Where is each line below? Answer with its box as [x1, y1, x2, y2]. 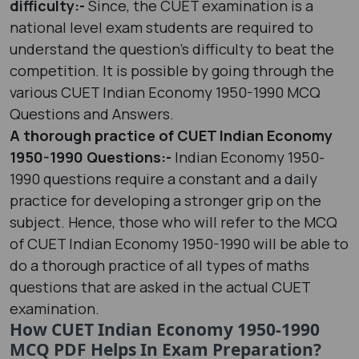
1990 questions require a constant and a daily [10, 169, 317, 189]
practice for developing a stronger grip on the [10, 191, 321, 211]
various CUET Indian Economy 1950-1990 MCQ [10, 83, 321, 103]
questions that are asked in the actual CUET [10, 277, 310, 297]
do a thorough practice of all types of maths [10, 256, 309, 276]
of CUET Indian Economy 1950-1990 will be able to [10, 234, 349, 254]
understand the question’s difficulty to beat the [10, 39, 334, 59]
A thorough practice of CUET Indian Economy [10, 126, 333, 146]
